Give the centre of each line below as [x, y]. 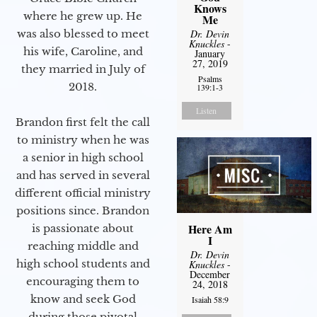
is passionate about [83, 228]
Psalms [210, 79]
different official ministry [83, 192]
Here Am [210, 229]
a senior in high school [83, 157]
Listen [207, 111]
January [210, 54]
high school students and [83, 263]
